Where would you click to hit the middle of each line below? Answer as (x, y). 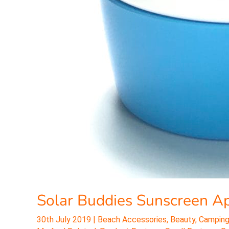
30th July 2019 (65, 220)
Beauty (183, 220)
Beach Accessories (132, 220)
